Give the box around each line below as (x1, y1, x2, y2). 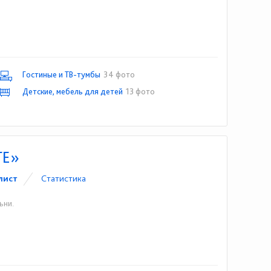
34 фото (103, 70, 135, 79)
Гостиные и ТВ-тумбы (22, 70, 101, 79)
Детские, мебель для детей (22, 87, 123, 96)
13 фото (126, 87, 155, 96)
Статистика (41, 173, 87, 184)
